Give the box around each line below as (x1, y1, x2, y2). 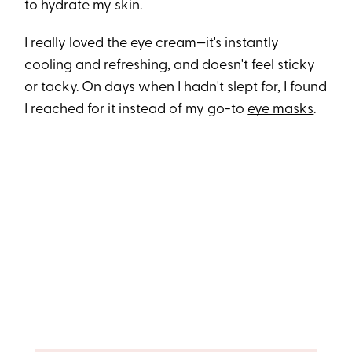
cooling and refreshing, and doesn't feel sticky (24, 58, 316, 74)
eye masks (247, 102, 314, 118)
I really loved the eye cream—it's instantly (24, 36, 280, 52)
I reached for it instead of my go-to (24, 102, 248, 118)
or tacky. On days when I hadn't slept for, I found (24, 80, 328, 96)
